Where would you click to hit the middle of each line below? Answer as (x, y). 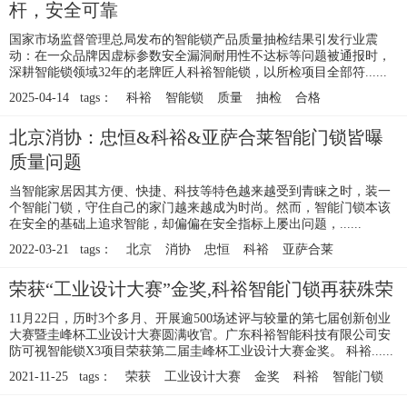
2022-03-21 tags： (61, 250)
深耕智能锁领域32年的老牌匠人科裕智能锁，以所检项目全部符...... (198, 73)
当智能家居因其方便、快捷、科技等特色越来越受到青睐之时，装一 (200, 192)
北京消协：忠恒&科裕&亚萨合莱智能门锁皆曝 (196, 138)
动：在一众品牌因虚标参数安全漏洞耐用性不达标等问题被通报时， (200, 56)
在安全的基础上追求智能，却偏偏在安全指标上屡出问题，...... (185, 224)
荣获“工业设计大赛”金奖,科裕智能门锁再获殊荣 (201, 289)
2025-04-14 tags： (61, 98)
